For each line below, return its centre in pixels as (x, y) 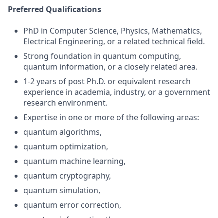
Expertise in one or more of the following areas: (111, 117)
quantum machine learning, (74, 161)
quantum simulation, (62, 190)
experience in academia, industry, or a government (117, 92)
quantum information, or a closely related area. (110, 67)
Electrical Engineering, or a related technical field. (114, 41)
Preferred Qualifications (54, 9)
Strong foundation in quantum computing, (102, 56)
